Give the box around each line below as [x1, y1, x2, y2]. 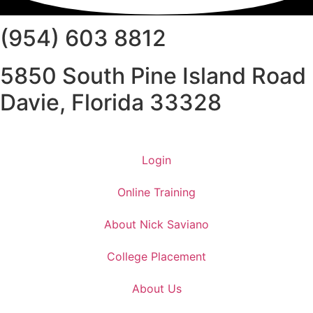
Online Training [117, 185, 196, 200]
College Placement [107, 249, 206, 264]
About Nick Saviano [104, 217, 209, 232]
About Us [131, 282, 182, 296]
